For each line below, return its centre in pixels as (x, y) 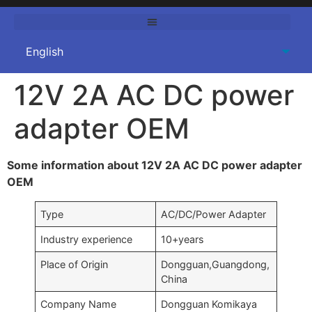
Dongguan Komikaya (209, 304)
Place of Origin (75, 264)
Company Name (79, 304)
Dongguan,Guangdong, (216, 264)
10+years (183, 239)
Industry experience (87, 239)
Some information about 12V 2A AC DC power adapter (155, 165)
